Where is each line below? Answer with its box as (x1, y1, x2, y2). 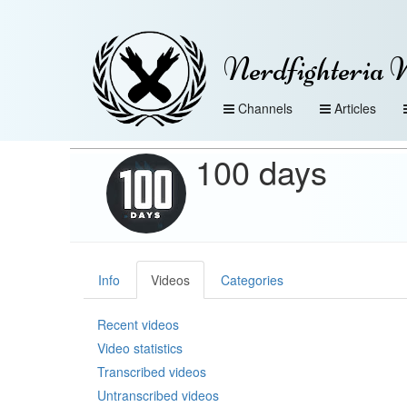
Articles (334, 99, 376, 117)
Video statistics (97, 339, 183, 357)
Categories (221, 271, 283, 289)
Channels (238, 99, 293, 117)
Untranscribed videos (97, 386, 219, 404)
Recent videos (97, 315, 179, 333)
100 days (195, 148, 327, 194)
